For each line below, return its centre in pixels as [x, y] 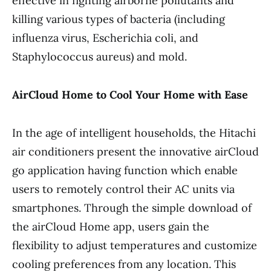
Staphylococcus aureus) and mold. [100, 57]
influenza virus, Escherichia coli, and [105, 38]
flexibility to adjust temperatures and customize [135, 246]
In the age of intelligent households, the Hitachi [134, 133]
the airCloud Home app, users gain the [111, 227]
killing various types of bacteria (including [119, 19]
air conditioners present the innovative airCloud [135, 152]
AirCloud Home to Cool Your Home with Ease [130, 95]
